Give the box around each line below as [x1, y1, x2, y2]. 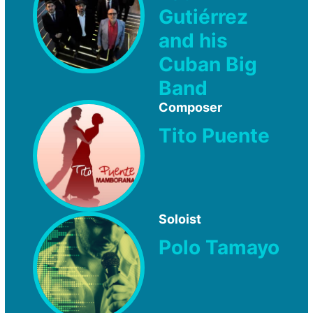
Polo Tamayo [159, 235, 279, 259]
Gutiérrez [159, 4, 248, 29]
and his [159, 28, 228, 52]
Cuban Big [159, 52, 257, 76]
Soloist [159, 211, 201, 226]
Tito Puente [159, 123, 270, 147]
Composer [159, 99, 222, 115]
